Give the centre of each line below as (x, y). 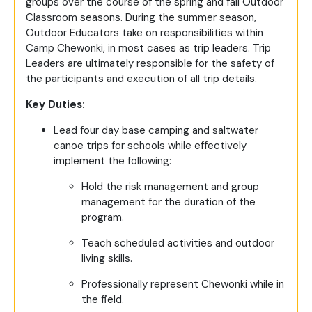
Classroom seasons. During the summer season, (141, 18)
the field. (103, 300)
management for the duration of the (169, 202)
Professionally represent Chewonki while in (183, 284)
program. (103, 218)
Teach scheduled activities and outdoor (178, 243)
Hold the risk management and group (170, 187)
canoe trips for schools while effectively (150, 146)
